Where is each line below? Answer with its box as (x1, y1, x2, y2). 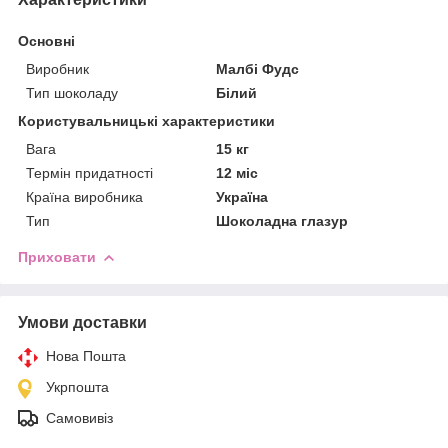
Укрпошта (46, 378, 109, 395)
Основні (18, 32, 75, 49)
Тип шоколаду (26, 84, 118, 101)
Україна (216, 188, 269, 205)
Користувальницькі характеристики (18, 112, 275, 129)
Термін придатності (26, 164, 153, 181)
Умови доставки (18, 313, 147, 331)
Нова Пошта (46, 347, 126, 364)
